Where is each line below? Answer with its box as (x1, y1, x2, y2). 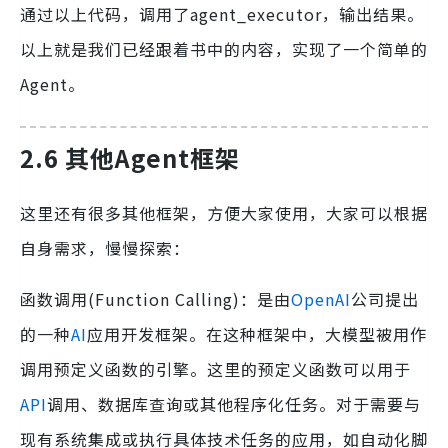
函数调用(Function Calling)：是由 (20, 287, 291, 312)
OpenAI (291, 287, 351, 312)
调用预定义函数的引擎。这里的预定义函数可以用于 (20, 357, 411, 382)
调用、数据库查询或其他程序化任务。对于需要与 (47, 392, 421, 417)
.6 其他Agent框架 (35, 140, 240, 176)
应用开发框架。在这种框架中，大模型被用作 (87, 322, 427, 347)
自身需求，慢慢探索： (20, 236, 190, 261)
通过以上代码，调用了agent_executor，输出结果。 (20, 2, 424, 27)
